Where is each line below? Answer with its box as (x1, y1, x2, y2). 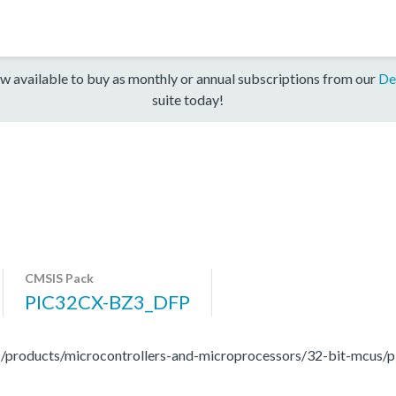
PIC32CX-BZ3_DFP (25, 289, 190, 314)
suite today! (151, 90, 224, 108)
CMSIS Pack (25, 270, 94, 286)
